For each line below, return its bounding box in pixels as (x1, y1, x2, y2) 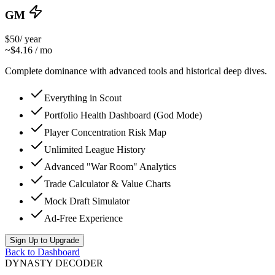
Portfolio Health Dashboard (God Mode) (44, 109, 202, 120)
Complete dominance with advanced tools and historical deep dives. (5, 65, 267, 76)
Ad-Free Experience (44, 212, 123, 223)
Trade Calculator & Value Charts (44, 178, 171, 189)
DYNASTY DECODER (5, 257, 103, 268)
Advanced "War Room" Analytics (44, 161, 176, 172)
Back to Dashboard (5, 246, 80, 257)
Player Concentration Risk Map (44, 126, 166, 137)
